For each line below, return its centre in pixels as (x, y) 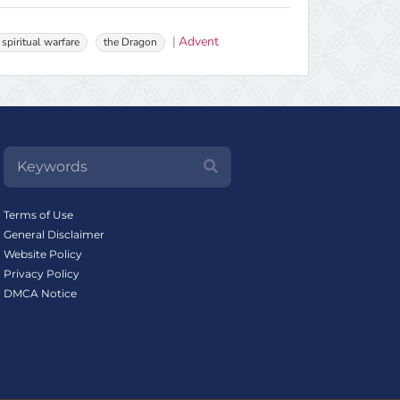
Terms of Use (38, 215)
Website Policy (42, 254)
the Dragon (131, 42)
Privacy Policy (41, 274)
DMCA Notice (40, 294)
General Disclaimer (54, 235)
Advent (199, 42)
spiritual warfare (41, 42)
